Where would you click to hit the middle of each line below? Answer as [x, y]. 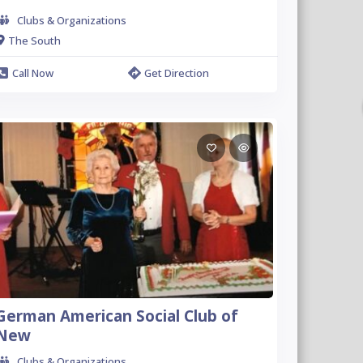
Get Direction [177, 73]
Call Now [32, 73]
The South [34, 40]
